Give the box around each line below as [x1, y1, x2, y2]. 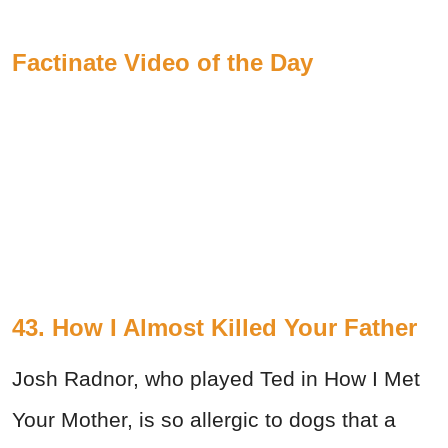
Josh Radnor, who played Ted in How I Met [12, 367, 420, 391]
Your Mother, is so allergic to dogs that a [12, 408, 396, 432]
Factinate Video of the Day [12, 49, 313, 77]
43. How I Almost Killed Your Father [12, 314, 417, 342]
